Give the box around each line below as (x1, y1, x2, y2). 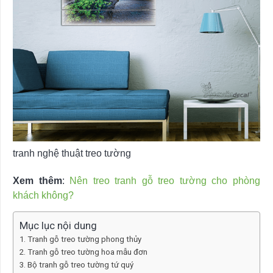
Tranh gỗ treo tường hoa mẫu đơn (27, 247, 147, 257)
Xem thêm (13, 175, 62, 186)
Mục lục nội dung (19, 219, 97, 232)
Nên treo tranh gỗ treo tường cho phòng (69, 175, 261, 186)
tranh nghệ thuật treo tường (13, 147, 131, 158)
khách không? (13, 190, 74, 200)
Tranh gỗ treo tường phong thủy (27, 234, 141, 244)
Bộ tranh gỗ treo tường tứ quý (27, 260, 133, 269)
